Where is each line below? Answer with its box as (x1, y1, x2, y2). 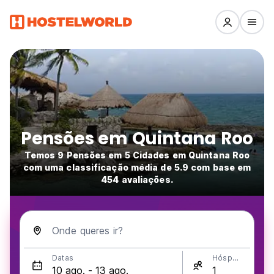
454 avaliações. (101, 174, 173, 185)
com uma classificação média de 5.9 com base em (23, 162, 251, 172)
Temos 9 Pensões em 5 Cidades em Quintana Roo (24, 150, 250, 160)
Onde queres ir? (52, 224, 123, 237)
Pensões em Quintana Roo (20, 127, 254, 150)
